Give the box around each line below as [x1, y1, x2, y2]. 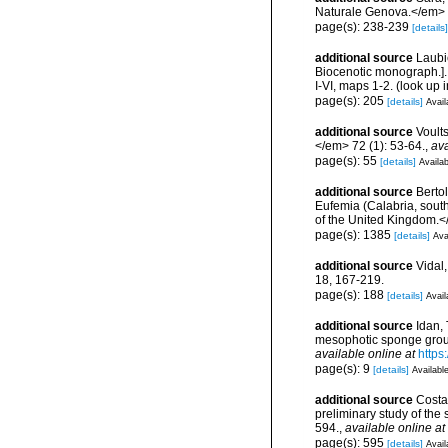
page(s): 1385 [315, 227, 394, 242]
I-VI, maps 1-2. [315, 79, 393, 94]
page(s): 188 [315, 287, 387, 302]
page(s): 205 [315, 93, 387, 108]
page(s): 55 [315, 153, 380, 168]
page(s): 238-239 [315, 19, 412, 34]
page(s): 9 [315, 361, 373, 376]
